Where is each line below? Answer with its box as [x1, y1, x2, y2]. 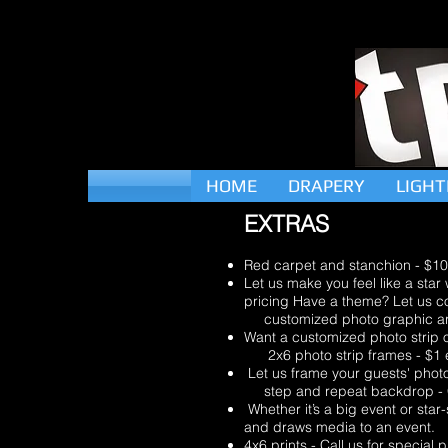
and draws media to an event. [244, 418, 435, 436]
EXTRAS [244, 209, 329, 238]
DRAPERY [288, 175, 365, 196]
